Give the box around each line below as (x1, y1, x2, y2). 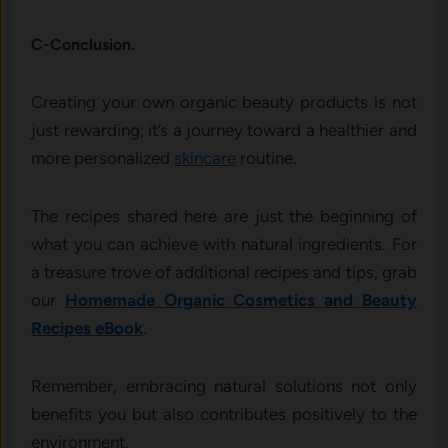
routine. (236, 147, 302, 168)
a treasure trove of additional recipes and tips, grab (31, 261, 417, 282)
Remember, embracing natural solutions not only (31, 375, 417, 396)
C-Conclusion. (31, 34, 136, 54)
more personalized (31, 147, 175, 168)
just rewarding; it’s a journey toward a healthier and (31, 119, 417, 140)
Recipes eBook (31, 317, 144, 338)
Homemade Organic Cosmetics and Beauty (64, 289, 417, 310)
